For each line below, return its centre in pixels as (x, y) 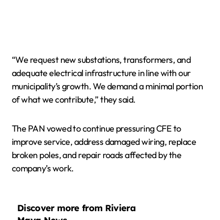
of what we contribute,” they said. (74, 99)
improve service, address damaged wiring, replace (104, 141)
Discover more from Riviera (77, 208)
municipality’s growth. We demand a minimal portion (107, 86)
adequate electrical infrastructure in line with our (101, 73)
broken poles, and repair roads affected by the (97, 155)
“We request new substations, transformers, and (101, 59)
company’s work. (43, 168)
